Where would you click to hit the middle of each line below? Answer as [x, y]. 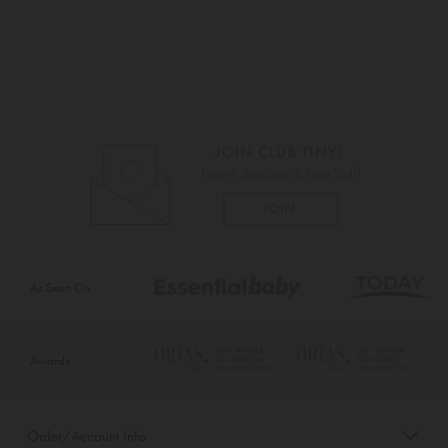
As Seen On [59, 287]
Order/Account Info [86, 435]
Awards [49, 360]
